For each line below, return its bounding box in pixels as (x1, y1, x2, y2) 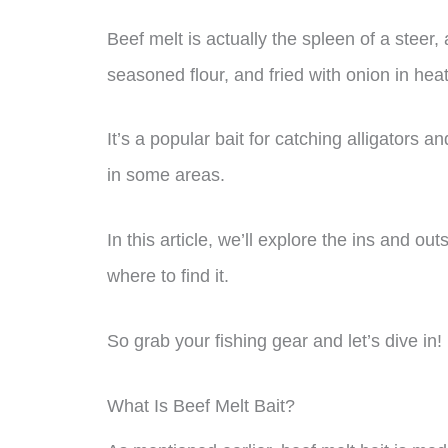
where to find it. (107, 266, 229, 287)
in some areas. (107, 165, 225, 186)
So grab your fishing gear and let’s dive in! (107, 330, 442, 351)
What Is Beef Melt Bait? (107, 395, 295, 416)
